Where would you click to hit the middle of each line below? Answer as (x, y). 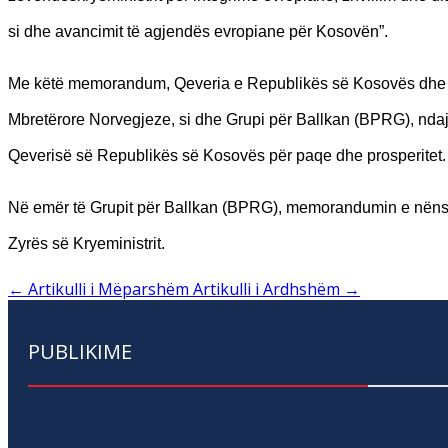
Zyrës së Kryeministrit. (86, 243)
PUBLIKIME (80, 351)
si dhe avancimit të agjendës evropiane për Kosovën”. (198, 31)
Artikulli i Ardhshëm (266, 288)
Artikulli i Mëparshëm (108, 288)
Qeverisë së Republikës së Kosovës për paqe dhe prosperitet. (227, 155)
